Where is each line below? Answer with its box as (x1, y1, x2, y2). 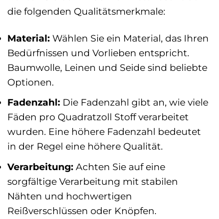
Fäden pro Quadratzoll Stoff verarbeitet (7, 111, 189, 123)
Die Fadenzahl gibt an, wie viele (60, 96, 208, 109)
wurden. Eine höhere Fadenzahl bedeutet (7, 126, 201, 138)
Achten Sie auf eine (73, 160, 165, 173)
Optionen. (7, 76, 54, 88)
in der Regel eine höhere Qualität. (7, 140, 163, 153)
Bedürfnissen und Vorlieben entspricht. (7, 46, 189, 59)
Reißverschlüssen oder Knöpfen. (7, 204, 156, 217)
